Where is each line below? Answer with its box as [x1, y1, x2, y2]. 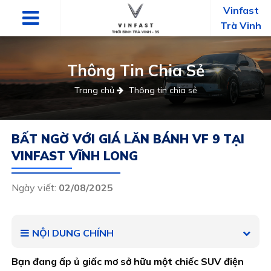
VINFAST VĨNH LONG [11, 148, 139, 163]
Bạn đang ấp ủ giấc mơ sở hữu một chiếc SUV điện [11, 255, 244, 267]
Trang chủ [74, 85, 114, 96]
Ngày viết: [11, 181, 59, 194]
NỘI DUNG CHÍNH [32, 227, 114, 239]
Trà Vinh [220, 19, 261, 31]
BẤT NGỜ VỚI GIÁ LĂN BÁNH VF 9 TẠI [11, 131, 245, 146]
